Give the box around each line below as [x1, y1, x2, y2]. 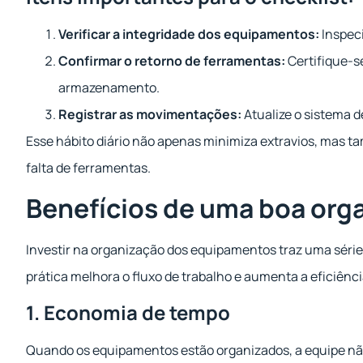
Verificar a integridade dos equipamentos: [58, 24, 319, 43]
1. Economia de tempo [26, 299, 230, 327]
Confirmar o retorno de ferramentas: [58, 51, 285, 70]
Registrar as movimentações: [58, 105, 241, 123]
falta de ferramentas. [26, 158, 151, 177]
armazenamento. [58, 78, 160, 96]
